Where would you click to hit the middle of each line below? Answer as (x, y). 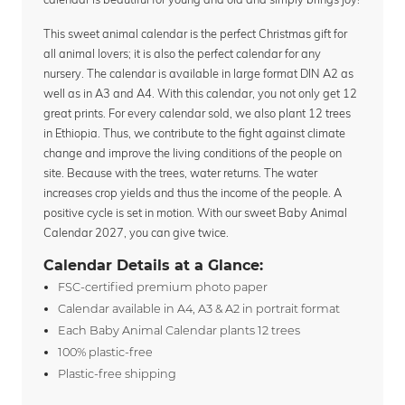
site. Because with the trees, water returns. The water (180, 172)
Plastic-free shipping (117, 374)
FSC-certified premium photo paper (163, 287)
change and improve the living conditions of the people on (193, 152)
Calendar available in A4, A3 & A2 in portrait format (199, 309)
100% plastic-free (105, 353)
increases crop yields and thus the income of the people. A (193, 192)
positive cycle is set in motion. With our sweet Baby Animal (195, 212)
